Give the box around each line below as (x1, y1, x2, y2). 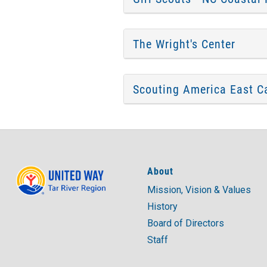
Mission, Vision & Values (147, 184, 251, 195)
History (147, 201, 178, 212)
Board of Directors (147, 218, 224, 229)
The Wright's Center (133, 35, 235, 51)
